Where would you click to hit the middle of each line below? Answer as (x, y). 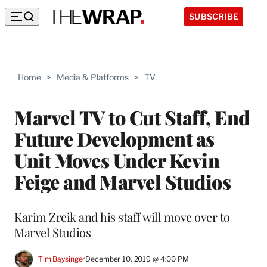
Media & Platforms (93, 77)
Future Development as (114, 138)
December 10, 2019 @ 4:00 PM (137, 259)
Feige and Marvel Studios (122, 181)
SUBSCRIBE (214, 16)
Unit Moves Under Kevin (117, 160)
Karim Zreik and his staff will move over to (122, 216)
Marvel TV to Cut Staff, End (132, 117)
